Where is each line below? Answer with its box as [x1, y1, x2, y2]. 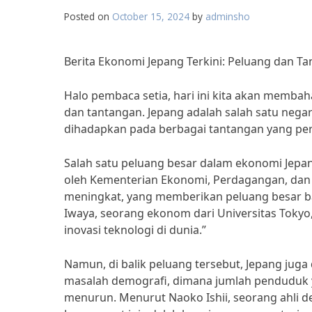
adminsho [205, 10, 250, 23]
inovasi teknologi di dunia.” [64, 222, 206, 237]
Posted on [64, 10, 112, 23]
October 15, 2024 [112, 10, 189, 23]
